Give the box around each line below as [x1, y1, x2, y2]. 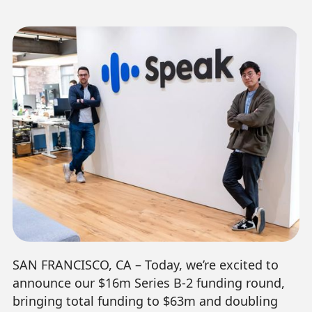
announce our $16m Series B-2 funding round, [12, 274, 285, 292]
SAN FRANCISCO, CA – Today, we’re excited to [12, 256, 279, 274]
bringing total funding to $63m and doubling [12, 292, 278, 310]
